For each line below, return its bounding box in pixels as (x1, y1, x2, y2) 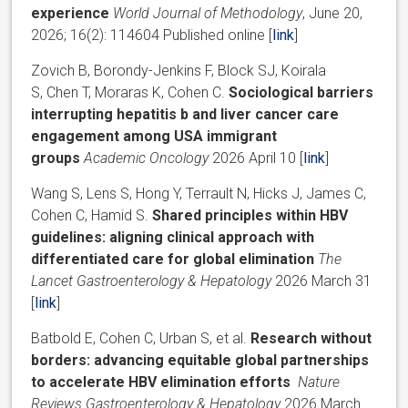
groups (31, 148, 85, 167)
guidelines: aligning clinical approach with (31, 228, 315, 246)
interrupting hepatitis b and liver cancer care (31, 105, 340, 123)
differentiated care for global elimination (31, 250, 315, 268)
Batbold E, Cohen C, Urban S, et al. (31, 329, 248, 347)
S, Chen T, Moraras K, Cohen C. (31, 83, 229, 101)
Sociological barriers (229, 83, 374, 101)
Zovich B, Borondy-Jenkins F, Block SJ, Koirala (31, 61, 327, 79)
